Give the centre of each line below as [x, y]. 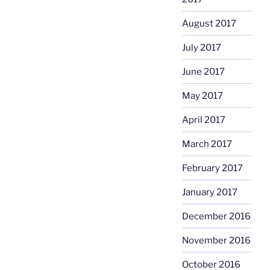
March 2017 [207, 144]
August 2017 [209, 23]
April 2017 [203, 120]
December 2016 [216, 216]
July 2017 [201, 47]
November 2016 [216, 240]
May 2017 [202, 96]
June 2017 [203, 71]
